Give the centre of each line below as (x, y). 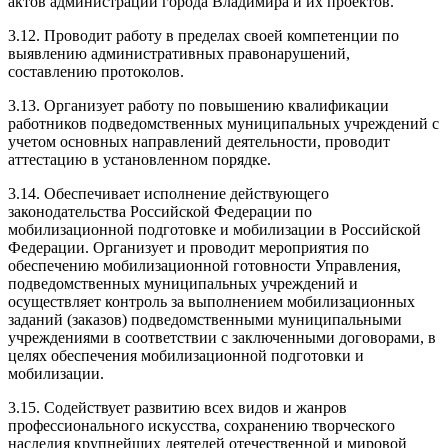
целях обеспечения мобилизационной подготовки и (186, 355)
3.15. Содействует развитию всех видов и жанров (177, 407)
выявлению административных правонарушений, (179, 53)
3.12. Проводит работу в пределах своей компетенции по (203, 35)
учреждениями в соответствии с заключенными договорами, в (222, 337)
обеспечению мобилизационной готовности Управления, (204, 265)
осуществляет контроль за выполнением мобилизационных (211, 301)
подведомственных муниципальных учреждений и (183, 283)
